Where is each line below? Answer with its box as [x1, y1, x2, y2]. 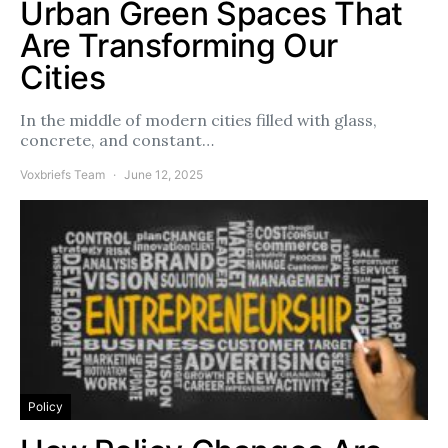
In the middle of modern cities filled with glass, [20, 110, 377, 131]
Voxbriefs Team [20, 167, 105, 183]
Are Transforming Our [20, 26, 339, 66]
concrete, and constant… [20, 130, 214, 151]
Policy [28, 399, 63, 415]
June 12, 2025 [124, 167, 203, 183]
